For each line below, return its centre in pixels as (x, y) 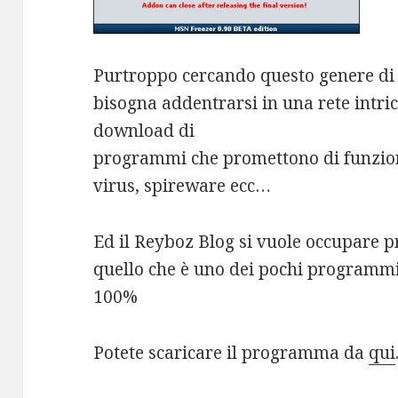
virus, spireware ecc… (183, 186)
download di (144, 131)
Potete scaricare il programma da (231, 353)
